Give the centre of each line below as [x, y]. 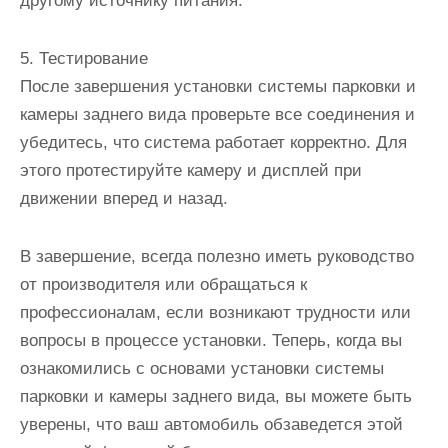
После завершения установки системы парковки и [218, 87]
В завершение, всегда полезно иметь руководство [217, 257]
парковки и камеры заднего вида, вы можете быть [216, 397]
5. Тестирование [84, 59]
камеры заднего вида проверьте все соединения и [217, 115]
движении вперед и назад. [124, 199]
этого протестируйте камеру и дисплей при [191, 171]
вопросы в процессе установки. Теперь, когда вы [211, 341]
